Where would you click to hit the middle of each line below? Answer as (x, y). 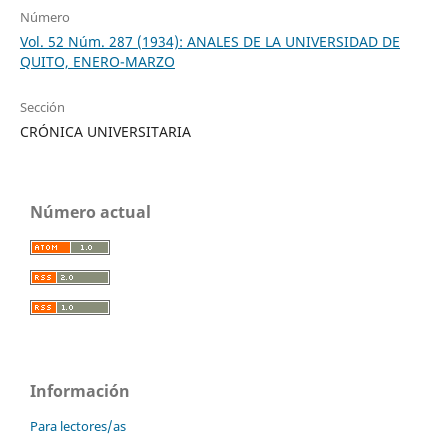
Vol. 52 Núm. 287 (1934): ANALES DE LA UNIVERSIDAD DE (209, 41)
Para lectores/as (78, 426)
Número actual (90, 211)
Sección (42, 106)
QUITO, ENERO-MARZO (97, 61)
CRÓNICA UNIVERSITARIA (105, 131)
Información (80, 391)
